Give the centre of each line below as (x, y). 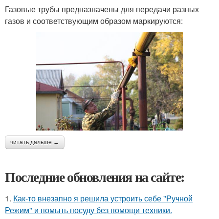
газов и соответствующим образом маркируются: (94, 21)
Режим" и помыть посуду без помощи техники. (88, 210)
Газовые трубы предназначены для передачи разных (102, 9)
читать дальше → (35, 142)
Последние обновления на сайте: (95, 176)
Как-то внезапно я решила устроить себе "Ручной (103, 198)
